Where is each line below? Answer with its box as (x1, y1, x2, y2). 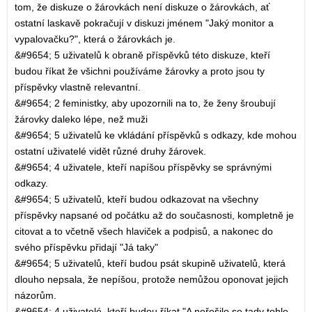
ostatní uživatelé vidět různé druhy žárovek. (15, 146, 206, 157)
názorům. (15, 290, 56, 301)
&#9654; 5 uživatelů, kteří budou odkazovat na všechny (15, 194, 258, 205)
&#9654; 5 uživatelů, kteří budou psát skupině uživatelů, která (15, 258, 286, 269)
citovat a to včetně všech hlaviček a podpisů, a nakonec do (15, 226, 273, 237)
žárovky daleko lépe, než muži (15, 114, 148, 125)
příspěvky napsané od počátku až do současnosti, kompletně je (15, 210, 294, 221)
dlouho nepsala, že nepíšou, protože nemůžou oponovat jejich (15, 274, 288, 285)
